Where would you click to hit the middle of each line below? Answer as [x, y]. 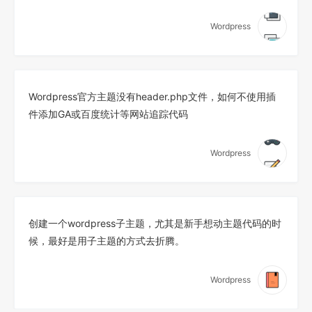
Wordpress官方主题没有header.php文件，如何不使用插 [152, 97]
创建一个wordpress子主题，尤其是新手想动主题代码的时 [155, 224]
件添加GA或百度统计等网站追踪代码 [108, 114]
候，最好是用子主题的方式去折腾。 [107, 241]
